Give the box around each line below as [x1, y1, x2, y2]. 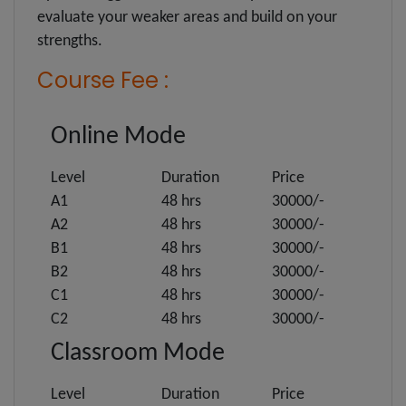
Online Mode [51, 123, 186, 150]
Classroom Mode [51, 340, 225, 366]
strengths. [37, 32, 102, 50]
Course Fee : [37, 64, 169, 95]
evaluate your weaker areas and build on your [37, 8, 337, 26]
